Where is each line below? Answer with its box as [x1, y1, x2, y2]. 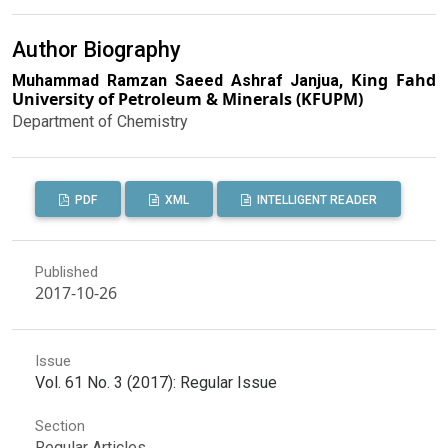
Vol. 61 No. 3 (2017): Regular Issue [34, 372, 277, 392]
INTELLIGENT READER [253, 193, 377, 208]
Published [34, 262, 98, 281]
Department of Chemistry [12, 112, 188, 132]
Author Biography [12, 37, 181, 63]
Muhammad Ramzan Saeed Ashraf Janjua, [12, 71, 352, 91]
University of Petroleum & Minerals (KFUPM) [12, 88, 363, 111]
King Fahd [351, 69, 437, 92]
